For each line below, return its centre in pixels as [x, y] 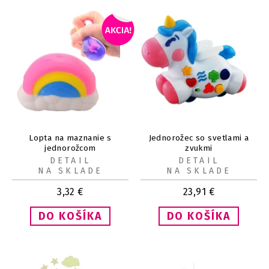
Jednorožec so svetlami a [199, 138]
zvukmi [199, 148]
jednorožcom [70, 148]
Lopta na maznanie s [70, 138]
